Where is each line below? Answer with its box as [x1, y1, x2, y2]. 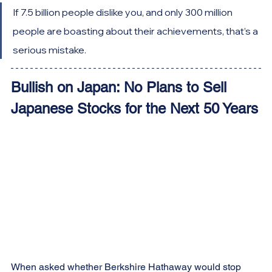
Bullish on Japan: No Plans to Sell [11, 79, 231, 96]
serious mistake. [13, 44, 86, 56]
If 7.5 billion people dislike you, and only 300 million [13, 6, 234, 19]
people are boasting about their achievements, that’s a [13, 25, 260, 38]
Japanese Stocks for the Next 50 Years [11, 100, 258, 117]
